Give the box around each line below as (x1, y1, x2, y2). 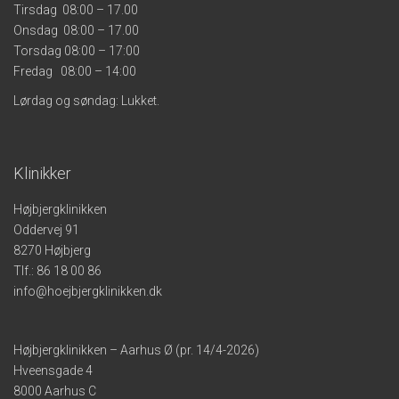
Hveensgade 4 (13, 362, 93, 378)
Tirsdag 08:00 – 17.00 (13, 2, 138, 17)
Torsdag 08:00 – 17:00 (13, 43, 140, 58)
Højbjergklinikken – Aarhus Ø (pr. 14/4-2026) (13, 342, 259, 357)
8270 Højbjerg (13, 242, 91, 257)
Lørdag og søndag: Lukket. (13, 93, 159, 108)
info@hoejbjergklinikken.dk (13, 283, 162, 298)
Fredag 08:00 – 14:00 (13, 63, 136, 78)
